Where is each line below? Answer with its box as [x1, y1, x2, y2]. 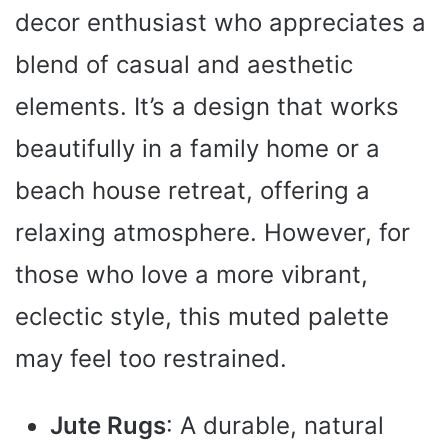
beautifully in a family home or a [15, 134, 380, 164]
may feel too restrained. [15, 344, 287, 374]
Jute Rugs [50, 411, 166, 441]
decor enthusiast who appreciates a [15, 8, 426, 38]
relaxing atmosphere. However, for [15, 218, 410, 248]
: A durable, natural [166, 411, 384, 441]
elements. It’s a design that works [15, 92, 399, 122]
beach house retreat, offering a [15, 176, 370, 206]
